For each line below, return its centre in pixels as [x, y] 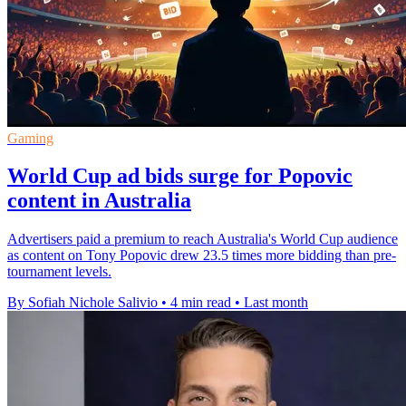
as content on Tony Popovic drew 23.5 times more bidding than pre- [202, 256]
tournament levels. [59, 272]
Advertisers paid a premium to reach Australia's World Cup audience [203, 239]
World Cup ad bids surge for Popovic [180, 176]
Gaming [30, 138]
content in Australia [99, 201]
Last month [276, 303]
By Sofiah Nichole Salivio [82, 303]
